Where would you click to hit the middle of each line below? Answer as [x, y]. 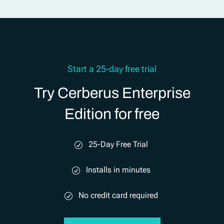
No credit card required [118, 195]
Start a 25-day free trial [112, 69]
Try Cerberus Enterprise [112, 93]
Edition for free [112, 114]
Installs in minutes [118, 169]
